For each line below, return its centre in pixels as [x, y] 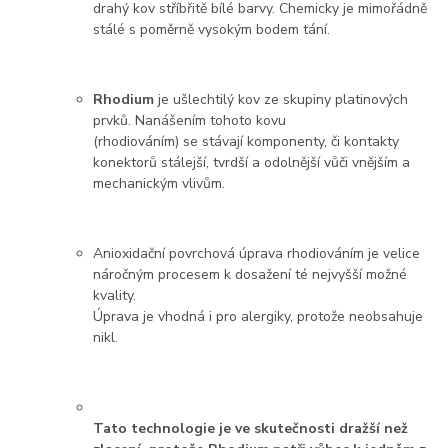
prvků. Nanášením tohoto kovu [192, 121]
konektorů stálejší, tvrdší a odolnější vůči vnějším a [252, 163]
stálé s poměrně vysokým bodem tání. [212, 30]
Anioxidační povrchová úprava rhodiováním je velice [257, 254]
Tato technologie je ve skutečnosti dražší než [251, 429]
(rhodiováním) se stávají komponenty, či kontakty [246, 142]
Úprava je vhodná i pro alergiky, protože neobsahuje [258, 317]
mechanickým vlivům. [161, 184]
